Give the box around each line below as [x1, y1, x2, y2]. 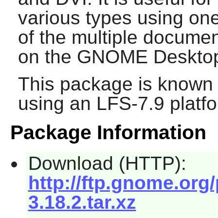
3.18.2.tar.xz [28, 192, 136, 213]
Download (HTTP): [28, 153, 186, 174]
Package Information [10, 121, 206, 144]
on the [18, 46, 77, 68]
